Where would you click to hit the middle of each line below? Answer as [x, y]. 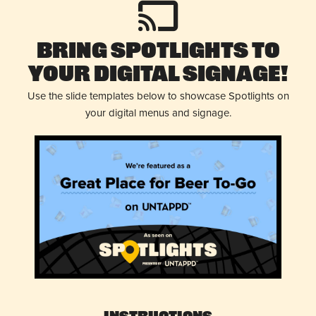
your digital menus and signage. [158, 112]
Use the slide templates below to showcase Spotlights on [158, 95]
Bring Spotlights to [158, 52]
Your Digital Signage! [158, 75]
